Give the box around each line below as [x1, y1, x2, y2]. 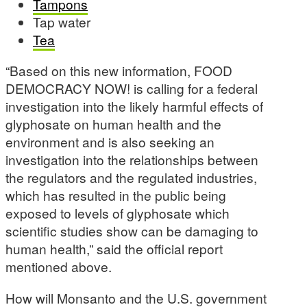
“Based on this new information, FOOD [5, 61, 232, 80]
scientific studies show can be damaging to [5, 221, 258, 241]
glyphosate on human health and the [5, 114, 221, 134]
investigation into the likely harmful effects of [5, 97, 263, 116]
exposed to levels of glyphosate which [5, 204, 230, 223]
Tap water [33, 12, 90, 32]
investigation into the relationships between [5, 150, 258, 169]
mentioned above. [5, 257, 112, 276]
